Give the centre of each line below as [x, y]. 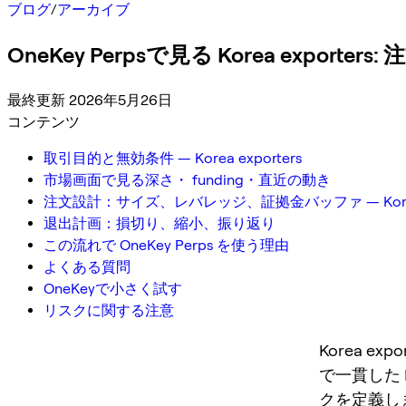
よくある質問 [87, 266]
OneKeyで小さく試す [113, 288]
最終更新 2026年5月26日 [90, 100]
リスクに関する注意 [109, 310]
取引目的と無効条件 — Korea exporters [173, 158]
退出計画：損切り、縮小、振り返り [159, 223]
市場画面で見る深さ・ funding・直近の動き [187, 179]
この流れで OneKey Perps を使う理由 [166, 245]
